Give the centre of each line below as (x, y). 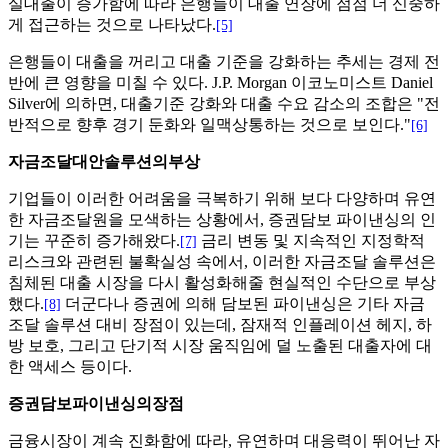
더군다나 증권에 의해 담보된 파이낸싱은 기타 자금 (243, 304)
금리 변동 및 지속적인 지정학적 (311, 241)
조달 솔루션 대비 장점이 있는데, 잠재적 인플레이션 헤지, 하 (220, 325)
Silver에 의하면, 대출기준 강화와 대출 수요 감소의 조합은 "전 (224, 104)
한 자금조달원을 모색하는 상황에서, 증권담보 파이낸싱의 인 (222, 220)
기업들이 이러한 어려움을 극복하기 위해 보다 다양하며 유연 (222, 199)
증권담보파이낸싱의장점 (96, 404)
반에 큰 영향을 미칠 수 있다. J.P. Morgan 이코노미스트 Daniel (220, 83)
